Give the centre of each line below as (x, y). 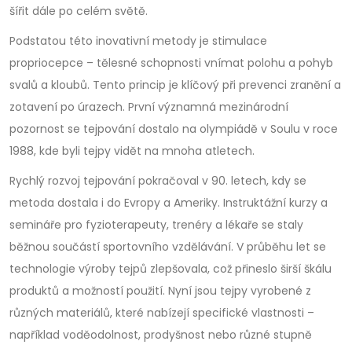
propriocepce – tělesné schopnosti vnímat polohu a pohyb (171, 62)
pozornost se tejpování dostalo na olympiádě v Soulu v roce (174, 128)
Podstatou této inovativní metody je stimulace (138, 40)
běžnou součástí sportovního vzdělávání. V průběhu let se (168, 246)
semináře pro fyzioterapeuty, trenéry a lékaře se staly (156, 224)
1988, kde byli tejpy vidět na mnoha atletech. (132, 150)
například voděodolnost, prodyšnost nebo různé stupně (161, 334)
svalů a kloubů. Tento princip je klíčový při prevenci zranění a (175, 84)
